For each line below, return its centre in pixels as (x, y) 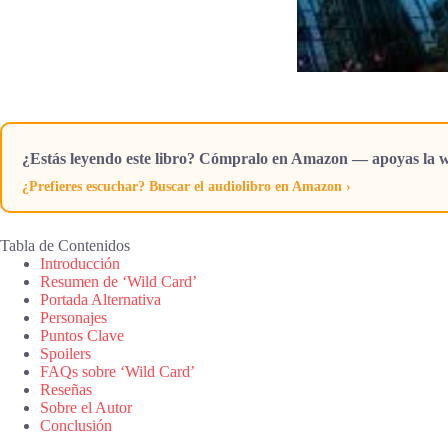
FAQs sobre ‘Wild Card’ (117, 371)
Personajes (73, 317)
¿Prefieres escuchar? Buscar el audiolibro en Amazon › (186, 186)
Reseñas (66, 389)
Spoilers (65, 353)
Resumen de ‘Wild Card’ (118, 281)
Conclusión (76, 425)
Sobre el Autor (86, 407)
